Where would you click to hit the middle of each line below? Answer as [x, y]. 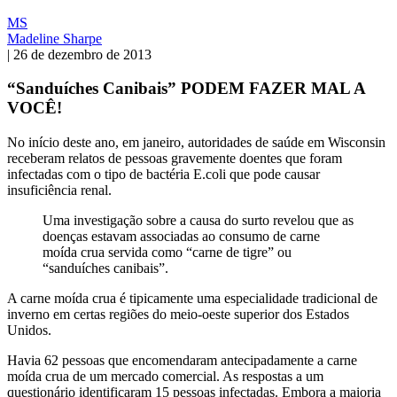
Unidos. [29, 331]
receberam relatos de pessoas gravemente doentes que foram [175, 159]
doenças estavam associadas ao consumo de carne [181, 237]
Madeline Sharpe [54, 38]
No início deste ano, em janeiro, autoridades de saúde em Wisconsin [196, 143]
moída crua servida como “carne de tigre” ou [167, 253]
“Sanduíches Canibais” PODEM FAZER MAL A [186, 89]
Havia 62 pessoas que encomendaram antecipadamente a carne [182, 361]
